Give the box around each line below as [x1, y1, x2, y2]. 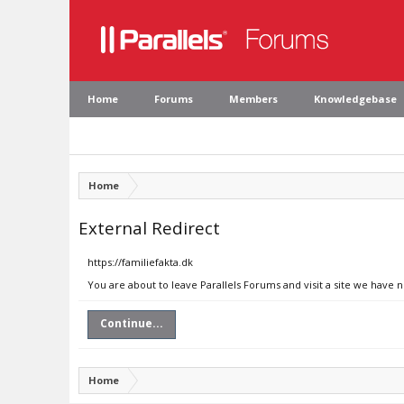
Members [229, 92, 278, 106]
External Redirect [78, 216, 220, 239]
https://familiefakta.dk [87, 255, 193, 269]
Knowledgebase [314, 92, 397, 106]
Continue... [100, 316, 163, 331]
